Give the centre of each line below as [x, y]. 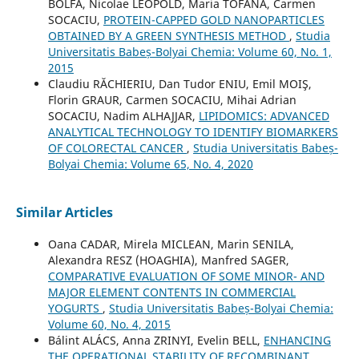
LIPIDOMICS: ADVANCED [264, 115]
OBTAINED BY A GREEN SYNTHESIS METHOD [168, 35]
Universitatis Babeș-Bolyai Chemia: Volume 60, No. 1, [190, 51]
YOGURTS [75, 308]
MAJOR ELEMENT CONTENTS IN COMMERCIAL [171, 292]
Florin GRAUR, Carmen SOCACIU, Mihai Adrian [172, 99]
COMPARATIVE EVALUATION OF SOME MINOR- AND [186, 276]
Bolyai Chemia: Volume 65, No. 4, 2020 [150, 163]
